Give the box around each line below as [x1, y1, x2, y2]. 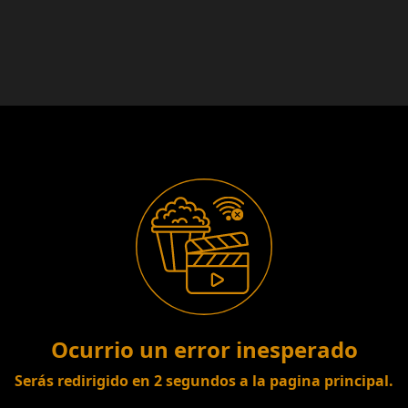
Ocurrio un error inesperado [50, 334, 358, 364]
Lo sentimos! [96, 117, 312, 167]
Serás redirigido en [15, 371, 154, 391]
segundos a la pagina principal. [162, 371, 393, 391]
